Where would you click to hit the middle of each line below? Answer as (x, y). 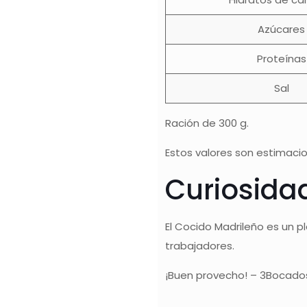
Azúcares (282, 29)
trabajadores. (200, 246)
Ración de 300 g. (207, 123)
